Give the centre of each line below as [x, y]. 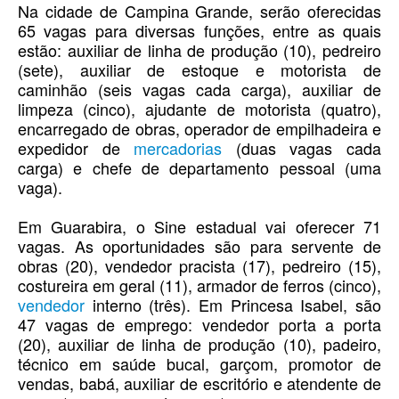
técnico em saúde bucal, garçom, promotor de [199, 364]
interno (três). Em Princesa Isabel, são [233, 305]
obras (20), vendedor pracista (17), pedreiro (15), [199, 266]
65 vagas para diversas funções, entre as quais [199, 31]
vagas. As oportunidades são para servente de [199, 246]
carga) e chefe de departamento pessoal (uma [199, 168]
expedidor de [76, 148]
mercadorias [178, 148]
